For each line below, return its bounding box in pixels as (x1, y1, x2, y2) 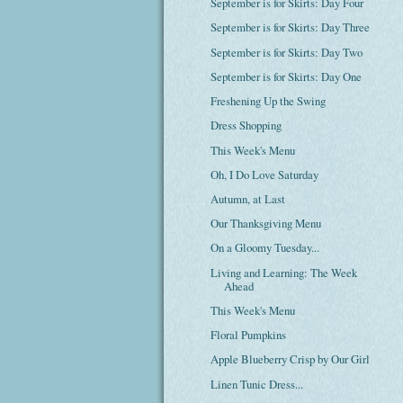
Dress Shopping (210, 117, 282, 134)
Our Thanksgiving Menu (210, 215, 322, 232)
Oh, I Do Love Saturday (210, 166, 319, 183)
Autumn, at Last (210, 190, 286, 207)
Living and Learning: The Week (210, 264, 358, 281)
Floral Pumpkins (210, 327, 287, 344)
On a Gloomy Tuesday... (210, 239, 320, 256)
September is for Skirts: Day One (210, 67, 363, 85)
